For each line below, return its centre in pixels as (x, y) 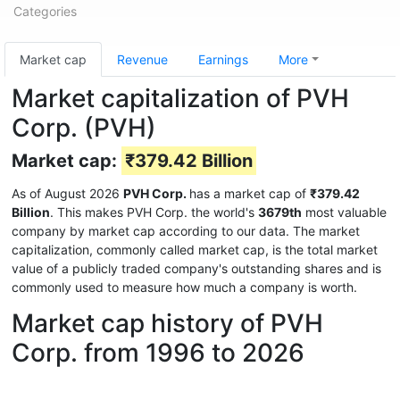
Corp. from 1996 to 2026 (158, 353)
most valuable (344, 212)
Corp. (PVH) (84, 128)
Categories (45, 11)
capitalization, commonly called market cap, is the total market (195, 250)
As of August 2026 (67, 193)
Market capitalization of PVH (180, 98)
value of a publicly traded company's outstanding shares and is (196, 268)
